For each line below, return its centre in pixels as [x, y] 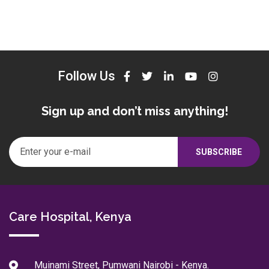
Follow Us [86, 76]
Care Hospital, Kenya [70, 217]
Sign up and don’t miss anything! [134, 111]
